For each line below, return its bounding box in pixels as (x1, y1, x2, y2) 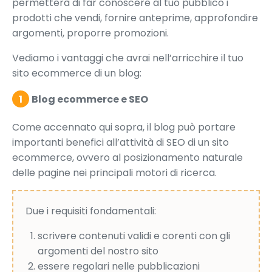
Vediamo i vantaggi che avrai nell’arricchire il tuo (12, 51, 243, 66)
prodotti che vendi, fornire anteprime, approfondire (12, 11, 258, 25)
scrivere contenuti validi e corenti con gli (38, 229, 230, 243)
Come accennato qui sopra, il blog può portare (12, 120, 236, 135)
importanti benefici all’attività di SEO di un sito (12, 135, 229, 150)
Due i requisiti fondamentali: (25, 204, 156, 219)
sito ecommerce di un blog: (12, 66, 141, 81)
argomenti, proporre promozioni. (12, 26, 169, 41)
